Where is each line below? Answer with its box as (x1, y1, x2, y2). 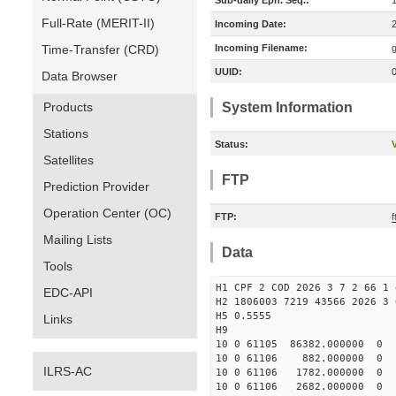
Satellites (43, 153, 94, 167)
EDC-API (43, 286, 93, 300)
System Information (222, 100, 353, 115)
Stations (43, 126, 88, 141)
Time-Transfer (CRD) (42, 42, 159, 57)
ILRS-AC (43, 364, 92, 378)
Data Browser (42, 69, 118, 83)
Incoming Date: (215, 19, 286, 29)
